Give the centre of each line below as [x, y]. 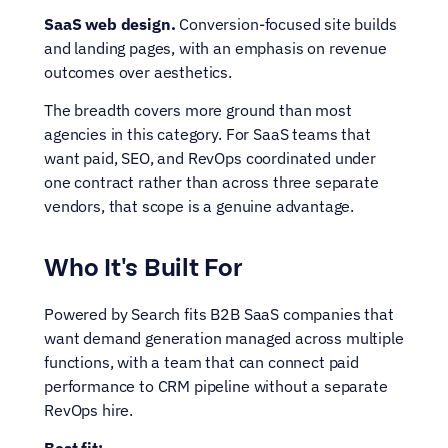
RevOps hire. [89, 410]
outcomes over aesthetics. [138, 72]
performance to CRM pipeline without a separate [216, 386]
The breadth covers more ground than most [198, 110]
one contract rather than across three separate [211, 182]
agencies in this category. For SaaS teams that [207, 134]
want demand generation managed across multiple [224, 338]
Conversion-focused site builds [286, 24]
